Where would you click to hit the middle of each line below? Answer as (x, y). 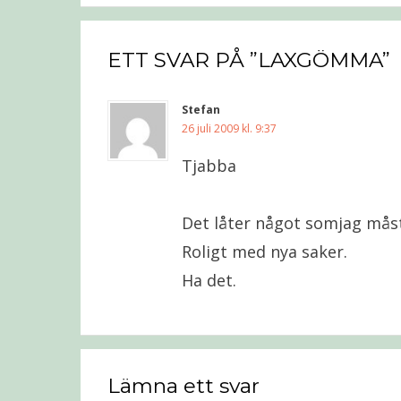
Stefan (200, 110)
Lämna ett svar (183, 386)
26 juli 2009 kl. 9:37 (229, 128)
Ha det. (209, 280)
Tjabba (209, 166)
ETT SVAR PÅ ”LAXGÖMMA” (248, 60)
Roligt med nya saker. (264, 252)
